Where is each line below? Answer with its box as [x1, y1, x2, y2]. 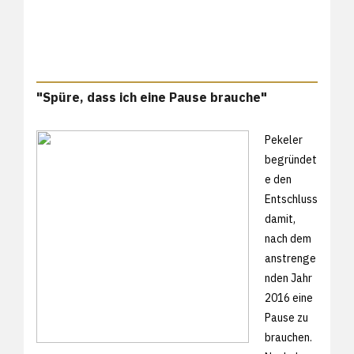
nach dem [265, 231, 311, 246]
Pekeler [265, 132, 303, 147]
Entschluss [265, 191, 318, 206]
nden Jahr [265, 270, 312, 285]
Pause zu [265, 310, 308, 325]
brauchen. [265, 330, 312, 345]
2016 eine [265, 290, 313, 305]
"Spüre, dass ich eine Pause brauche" [36, 88, 267, 105]
